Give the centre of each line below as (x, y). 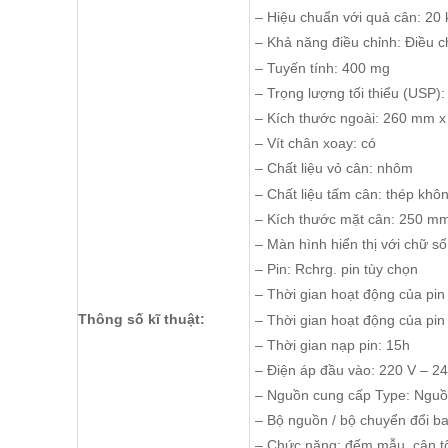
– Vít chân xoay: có (315, 143)
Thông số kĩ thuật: (141, 319)
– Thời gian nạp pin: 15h (332, 344)
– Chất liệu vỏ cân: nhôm (334, 168)
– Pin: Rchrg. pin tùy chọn (336, 269)
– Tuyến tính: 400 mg (322, 67)
